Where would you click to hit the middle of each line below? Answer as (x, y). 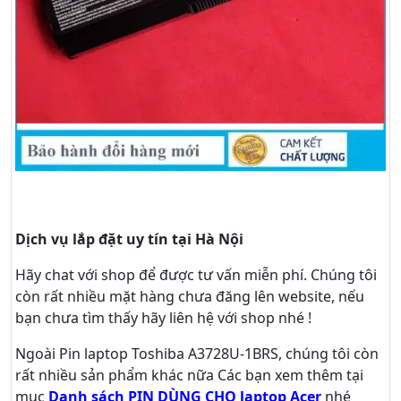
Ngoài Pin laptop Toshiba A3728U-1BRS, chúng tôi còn (197, 353)
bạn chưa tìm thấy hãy (92, 317)
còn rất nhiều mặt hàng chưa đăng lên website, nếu (190, 296)
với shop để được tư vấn (159, 274)
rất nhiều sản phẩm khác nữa (116, 375)
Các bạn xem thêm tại (290, 375)
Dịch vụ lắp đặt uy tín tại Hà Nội (129, 239)
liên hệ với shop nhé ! (240, 317)
